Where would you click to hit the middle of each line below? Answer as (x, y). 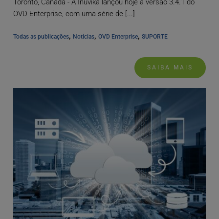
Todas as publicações (41, 37)
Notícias (83, 37)
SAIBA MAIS (170, 68)
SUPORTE (154, 37)
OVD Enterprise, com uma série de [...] (74, 14)
